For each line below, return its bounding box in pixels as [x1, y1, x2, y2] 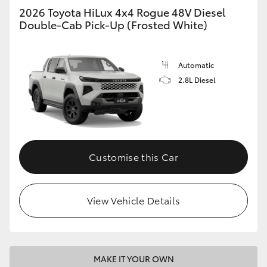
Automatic [178, 60, 214, 70]
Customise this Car [89, 149, 178, 163]
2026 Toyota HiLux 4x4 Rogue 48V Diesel [19, 4, 225, 20]
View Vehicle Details [86, 193, 181, 207]
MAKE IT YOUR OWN [93, 252, 174, 265]
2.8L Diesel [178, 74, 216, 85]
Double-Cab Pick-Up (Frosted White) [19, 17, 207, 33]
